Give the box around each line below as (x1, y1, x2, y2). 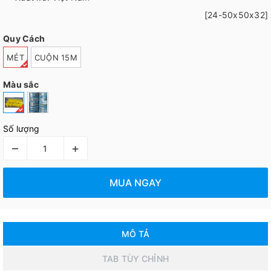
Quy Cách (3, 33, 45, 44)
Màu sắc (3, 79, 39, 90)
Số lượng (3, 123, 39, 134)
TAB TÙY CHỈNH (102, 253, 169, 264)
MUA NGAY (109, 176, 162, 189)
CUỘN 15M (34, 52, 77, 62)
